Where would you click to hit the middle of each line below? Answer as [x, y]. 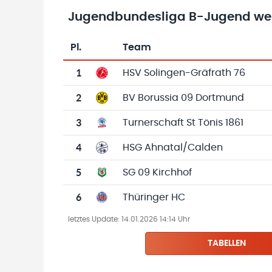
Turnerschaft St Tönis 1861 [183, 123]
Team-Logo [130, 54]
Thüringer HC [154, 197]
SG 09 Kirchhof [157, 172]
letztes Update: [95, 219]
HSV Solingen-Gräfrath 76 [184, 73]
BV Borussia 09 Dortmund [183, 98]
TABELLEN [227, 243]
